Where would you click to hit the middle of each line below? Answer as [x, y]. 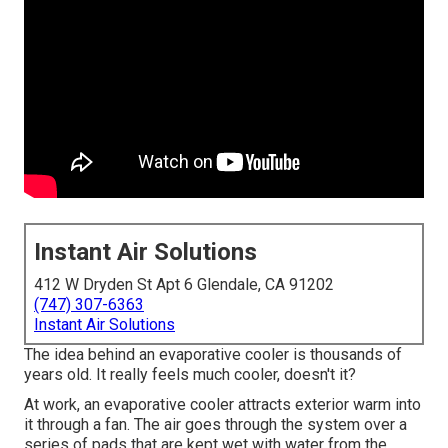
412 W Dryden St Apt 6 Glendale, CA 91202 [184, 285]
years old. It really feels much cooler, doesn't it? [190, 375]
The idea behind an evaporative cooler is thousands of [213, 355]
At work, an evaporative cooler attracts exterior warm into [222, 405]
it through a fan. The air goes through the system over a [215, 425]
